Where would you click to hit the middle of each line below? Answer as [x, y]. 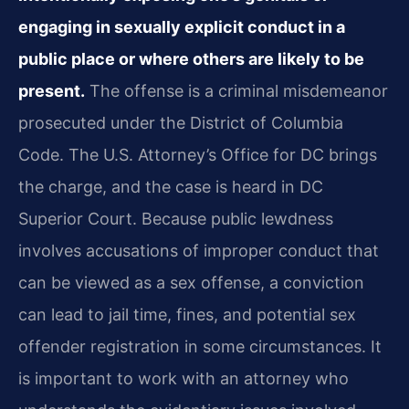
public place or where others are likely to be [191, 58]
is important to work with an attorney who [184, 378]
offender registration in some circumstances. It [200, 346]
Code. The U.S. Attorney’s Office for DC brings [198, 154]
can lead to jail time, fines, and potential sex [187, 314]
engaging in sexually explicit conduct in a [182, 26]
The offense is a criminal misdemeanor [236, 90]
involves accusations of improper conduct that [199, 250]
